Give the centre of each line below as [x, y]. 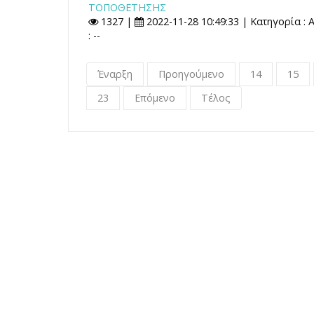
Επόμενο [155, 97]
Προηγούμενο [191, 74]
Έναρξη [115, 74]
